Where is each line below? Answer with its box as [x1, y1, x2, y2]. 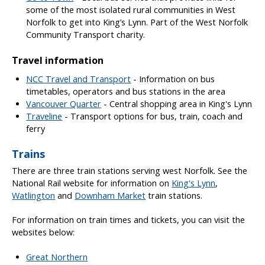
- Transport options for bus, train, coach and [62, 111, 243, 122]
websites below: [12, 227, 75, 238]
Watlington [12, 189, 56, 201]
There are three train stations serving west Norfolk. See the [12, 164, 248, 176]
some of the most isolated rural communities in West [26, 4, 236, 15]
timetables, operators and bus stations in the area [26, 86, 226, 98]
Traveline [26, 111, 63, 122]
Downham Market [75, 189, 146, 201]
